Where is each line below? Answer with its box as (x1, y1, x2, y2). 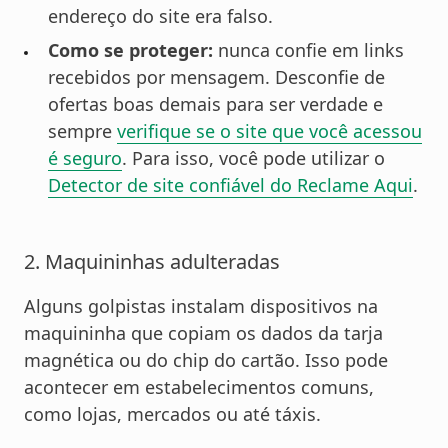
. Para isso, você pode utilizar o (122, 145, 385, 170)
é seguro (48, 145, 122, 170)
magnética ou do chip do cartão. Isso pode (24, 347, 388, 372)
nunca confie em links (213, 37, 404, 62)
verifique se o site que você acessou (117, 118, 422, 143)
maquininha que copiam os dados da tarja (24, 320, 383, 345)
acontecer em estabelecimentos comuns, (24, 374, 374, 399)
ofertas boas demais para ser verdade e (48, 91, 383, 116)
